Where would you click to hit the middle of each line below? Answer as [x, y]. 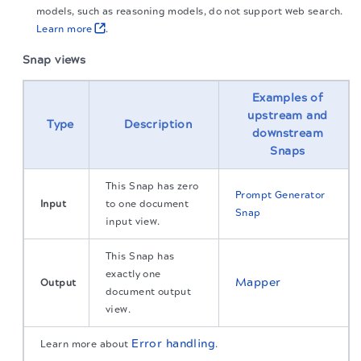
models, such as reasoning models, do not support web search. [190, 11]
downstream [288, 133]
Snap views [54, 60]
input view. [133, 221]
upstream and [288, 115]
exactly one [133, 274]
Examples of [288, 98]
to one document [147, 203]
